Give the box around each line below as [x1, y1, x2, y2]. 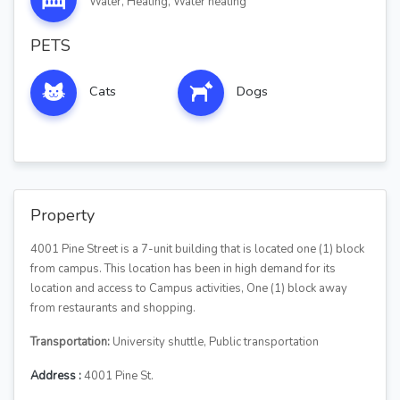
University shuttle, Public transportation [112, 333, 319, 350]
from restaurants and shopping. [30, 299, 196, 316]
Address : [30, 367, 81, 384]
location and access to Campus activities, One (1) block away [30, 279, 347, 296]
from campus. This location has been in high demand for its [30, 260, 336, 277]
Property [30, 204, 95, 226]
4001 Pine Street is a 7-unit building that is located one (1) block [30, 240, 364, 257]
